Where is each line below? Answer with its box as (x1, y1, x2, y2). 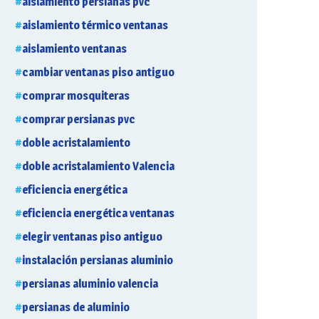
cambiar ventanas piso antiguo (22, 66, 174, 79)
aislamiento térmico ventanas (22, 19, 168, 32)
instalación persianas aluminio (22, 253, 173, 267)
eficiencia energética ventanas (22, 206, 174, 220)
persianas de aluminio (22, 300, 130, 314)
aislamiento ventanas (22, 42, 127, 56)
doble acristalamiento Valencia (22, 159, 174, 173)
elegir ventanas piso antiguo (22, 230, 162, 244)
